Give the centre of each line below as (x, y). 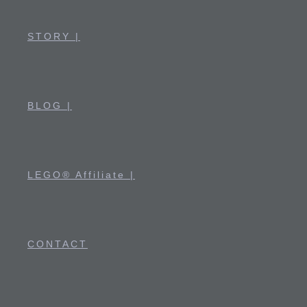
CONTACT (58, 244)
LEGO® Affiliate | (81, 175)
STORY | (54, 36)
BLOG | (50, 106)
